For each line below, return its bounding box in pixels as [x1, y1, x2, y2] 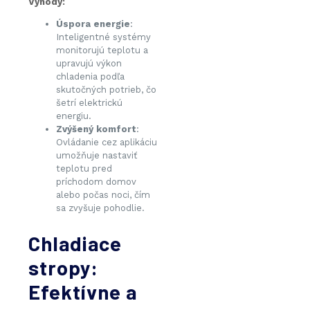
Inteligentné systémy [56, 32, 151, 43]
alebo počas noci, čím [56, 190, 150, 201]
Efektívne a [28, 280, 137, 304]
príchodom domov [56, 176, 136, 188]
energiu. [56, 111, 91, 122]
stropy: [28, 255, 98, 280]
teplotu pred [56, 163, 112, 174]
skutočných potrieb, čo [56, 84, 156, 95]
